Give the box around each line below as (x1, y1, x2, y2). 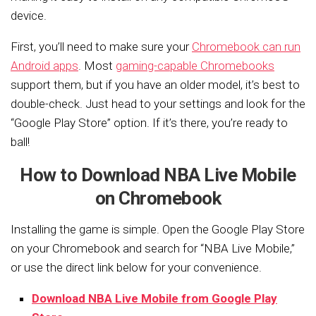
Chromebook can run (192, 39, 300, 54)
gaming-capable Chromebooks (116, 59, 274, 73)
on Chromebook (95, 188, 221, 209)
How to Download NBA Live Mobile (20, 164, 296, 186)
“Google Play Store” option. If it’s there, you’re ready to (11, 116, 288, 130)
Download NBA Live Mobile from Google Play (32, 291, 277, 305)
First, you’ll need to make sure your (11, 39, 192, 54)
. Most (78, 59, 116, 73)
